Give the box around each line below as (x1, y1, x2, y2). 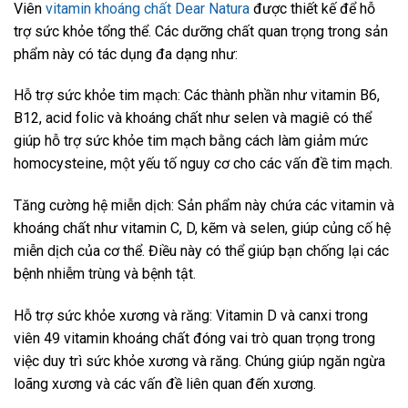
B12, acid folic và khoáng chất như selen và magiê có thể (14, 109, 372, 127)
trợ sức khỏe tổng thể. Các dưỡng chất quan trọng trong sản (14, 22, 388, 40)
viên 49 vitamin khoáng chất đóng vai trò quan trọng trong (14, 329, 375, 347)
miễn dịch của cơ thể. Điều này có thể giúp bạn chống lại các (14, 242, 389, 260)
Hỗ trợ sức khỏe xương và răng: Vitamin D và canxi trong (14, 306, 368, 324)
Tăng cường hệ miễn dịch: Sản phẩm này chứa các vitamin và (14, 197, 394, 215)
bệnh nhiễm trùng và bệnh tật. (14, 265, 196, 283)
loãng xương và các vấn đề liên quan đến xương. (14, 374, 316, 393)
